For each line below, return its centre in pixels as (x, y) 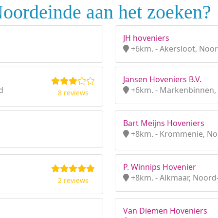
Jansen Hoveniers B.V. (162, 79)
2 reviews (73, 180)
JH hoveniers (146, 38)
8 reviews (73, 93)
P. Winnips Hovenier (160, 167)
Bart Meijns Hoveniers (164, 123)
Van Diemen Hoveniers (165, 211)
